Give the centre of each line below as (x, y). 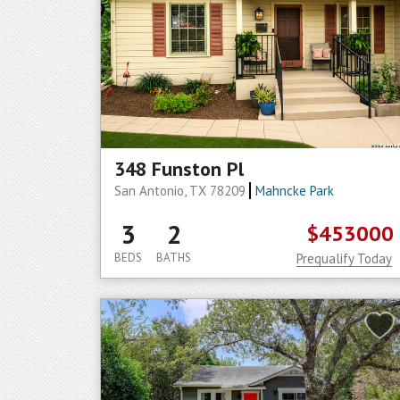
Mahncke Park (294, 191)
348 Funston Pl (179, 169)
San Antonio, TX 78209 (182, 191)
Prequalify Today (344, 258)
